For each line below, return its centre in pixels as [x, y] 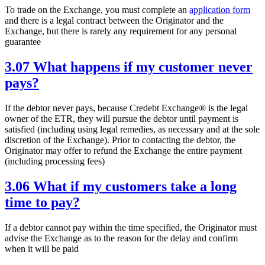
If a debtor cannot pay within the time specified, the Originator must [131, 227]
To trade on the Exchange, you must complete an [97, 10]
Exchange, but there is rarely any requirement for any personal [121, 31]
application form [220, 10]
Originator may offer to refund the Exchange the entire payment [123, 151]
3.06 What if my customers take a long [121, 186]
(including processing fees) [55, 161]
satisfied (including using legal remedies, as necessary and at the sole [132, 130]
